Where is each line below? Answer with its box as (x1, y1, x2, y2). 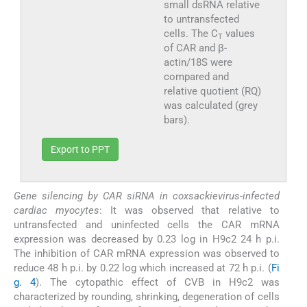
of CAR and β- (163, 41, 227, 54)
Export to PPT (51, 143, 110, 155)
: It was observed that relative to (99, 204, 280, 217)
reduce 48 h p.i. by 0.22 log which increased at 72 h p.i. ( (14, 261, 271, 274)
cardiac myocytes (14, 204, 100, 217)
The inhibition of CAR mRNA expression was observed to (14, 247, 280, 260)
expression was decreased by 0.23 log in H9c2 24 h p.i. (14, 232, 280, 245)
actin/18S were (163, 56, 232, 69)
